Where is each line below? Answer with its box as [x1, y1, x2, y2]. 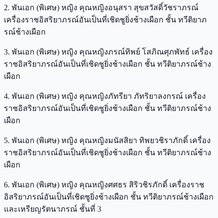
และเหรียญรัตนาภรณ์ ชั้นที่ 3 [4, 204, 101, 213]
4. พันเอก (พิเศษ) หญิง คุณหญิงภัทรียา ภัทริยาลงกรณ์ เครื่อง [4, 91, 206, 100]
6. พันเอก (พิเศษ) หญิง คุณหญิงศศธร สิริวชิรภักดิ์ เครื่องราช [4, 180, 204, 189]
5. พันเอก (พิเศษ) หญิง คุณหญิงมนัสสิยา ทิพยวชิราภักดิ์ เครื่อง [4, 136, 211, 145]
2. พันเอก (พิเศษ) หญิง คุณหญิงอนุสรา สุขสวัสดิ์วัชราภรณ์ [4, 3, 199, 12]
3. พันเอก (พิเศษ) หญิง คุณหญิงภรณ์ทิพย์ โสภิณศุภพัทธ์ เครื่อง [4, 47, 213, 56]
